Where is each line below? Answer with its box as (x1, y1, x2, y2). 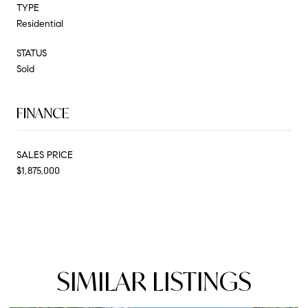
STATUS (16, 47, 47, 59)
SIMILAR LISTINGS (56, 265, 252, 298)
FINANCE (16, 103, 69, 122)
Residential (16, 17, 63, 30)
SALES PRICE (16, 148, 73, 161)
